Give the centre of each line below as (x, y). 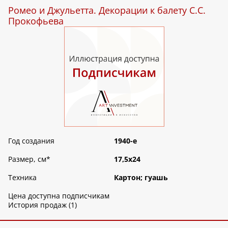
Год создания (31, 141)
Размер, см (27, 159)
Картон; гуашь (141, 178)
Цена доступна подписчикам (59, 196)
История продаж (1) (42, 205)
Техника (22, 178)
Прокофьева (36, 21)
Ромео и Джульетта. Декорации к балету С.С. (107, 10)
